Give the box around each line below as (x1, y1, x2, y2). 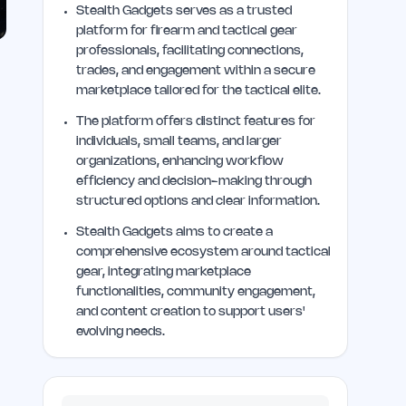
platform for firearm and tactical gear (76, 25, 298, 37)
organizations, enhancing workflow (76, 156, 285, 168)
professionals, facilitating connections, (76, 45, 304, 57)
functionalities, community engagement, (76, 286, 316, 298)
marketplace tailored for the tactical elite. (76, 85, 322, 97)
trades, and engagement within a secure (76, 65, 316, 77)
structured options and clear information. (76, 196, 321, 208)
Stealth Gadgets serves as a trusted (76, 5, 293, 17)
